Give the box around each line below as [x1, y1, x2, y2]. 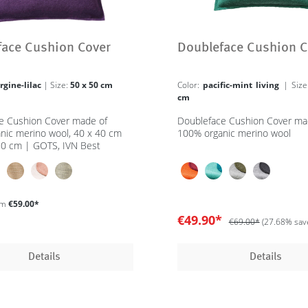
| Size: [50, 79, 70, 91]
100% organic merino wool [177, 126, 291, 140]
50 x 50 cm [70, 79, 113, 91]
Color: [177, 79, 203, 91]
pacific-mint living [202, 79, 283, 91]
